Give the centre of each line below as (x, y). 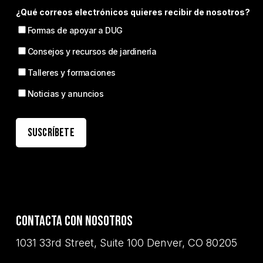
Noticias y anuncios (65, 93)
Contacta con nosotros (74, 221)
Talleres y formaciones (71, 72)
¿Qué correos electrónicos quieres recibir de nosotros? (133, 12)
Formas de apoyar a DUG (75, 30)
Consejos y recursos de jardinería (92, 51)
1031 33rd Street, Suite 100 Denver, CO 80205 (126, 242)
